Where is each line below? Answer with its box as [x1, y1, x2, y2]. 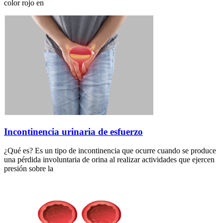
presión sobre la [4, 164, 53, 173]
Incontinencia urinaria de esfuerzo [4, 126, 143, 137]
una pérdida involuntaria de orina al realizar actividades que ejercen [4, 155, 215, 164]
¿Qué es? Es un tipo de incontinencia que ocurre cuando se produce [4, 146, 216, 155]
